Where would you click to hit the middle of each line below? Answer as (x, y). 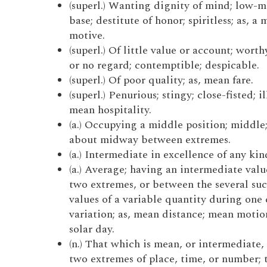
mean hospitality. (110, 110)
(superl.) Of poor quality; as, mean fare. (161, 80)
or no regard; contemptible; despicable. (164, 65)
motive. (87, 35)
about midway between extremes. (150, 140)
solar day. (91, 229)
